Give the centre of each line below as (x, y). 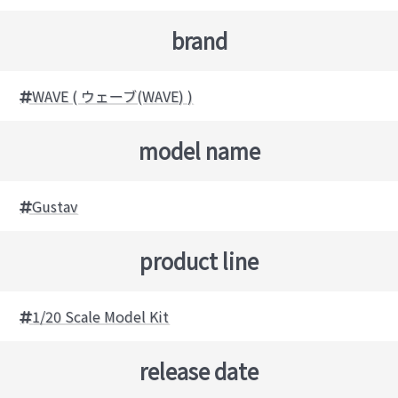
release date (199, 371)
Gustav (55, 207)
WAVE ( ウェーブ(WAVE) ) (113, 96)
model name (199, 151)
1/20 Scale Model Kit (101, 317)
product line (199, 261)
